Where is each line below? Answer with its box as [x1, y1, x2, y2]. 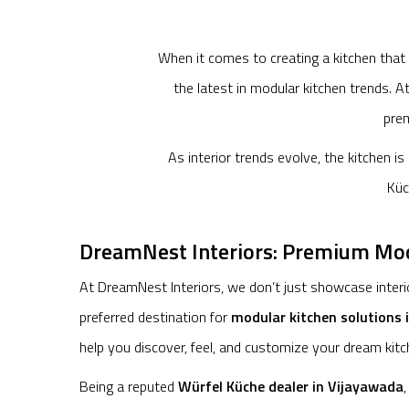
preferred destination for [79, 306, 231, 329]
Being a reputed [79, 375, 178, 398]
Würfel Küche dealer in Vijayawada [178, 375, 404, 398]
